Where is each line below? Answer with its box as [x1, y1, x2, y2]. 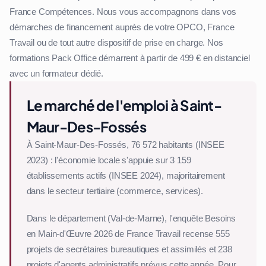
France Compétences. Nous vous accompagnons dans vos [9, 5, 236, 18]
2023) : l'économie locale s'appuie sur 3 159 [26, 154, 191, 166]
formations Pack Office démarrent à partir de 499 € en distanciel [9, 52, 250, 64]
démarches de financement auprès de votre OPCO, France [9, 21, 235, 33]
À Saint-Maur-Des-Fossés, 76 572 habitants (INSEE [26, 138, 224, 151]
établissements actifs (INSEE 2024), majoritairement [26, 169, 225, 182]
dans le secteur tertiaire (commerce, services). [26, 185, 204, 197]
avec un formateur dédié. [9, 67, 104, 80]
